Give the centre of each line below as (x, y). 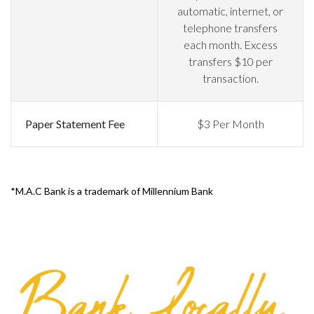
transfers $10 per (230, 62)
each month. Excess (230, 45)
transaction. (230, 78)
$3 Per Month (230, 124)
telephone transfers (230, 28)
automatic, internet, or (230, 11)
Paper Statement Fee (75, 124)
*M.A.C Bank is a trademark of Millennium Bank (112, 191)
